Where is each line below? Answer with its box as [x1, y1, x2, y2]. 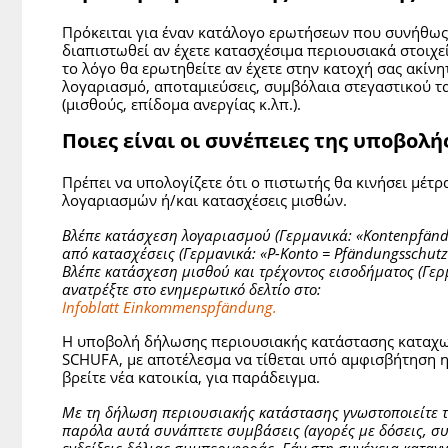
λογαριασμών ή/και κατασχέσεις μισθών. [62, 190, 347, 211]
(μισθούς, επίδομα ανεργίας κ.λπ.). [62, 93, 301, 114]
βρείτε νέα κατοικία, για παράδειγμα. [62, 367, 320, 388]
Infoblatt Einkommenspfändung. [62, 296, 277, 317]
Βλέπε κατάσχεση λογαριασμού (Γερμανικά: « [62, 224, 363, 245]
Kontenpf [363, 224, 423, 245]
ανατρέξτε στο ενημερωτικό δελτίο [62, 278, 290, 299]
